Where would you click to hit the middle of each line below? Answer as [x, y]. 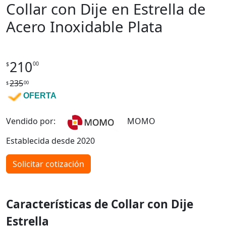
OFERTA [40, 96]
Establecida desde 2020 [50, 141]
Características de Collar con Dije [100, 204]
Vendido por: [35, 121]
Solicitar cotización [48, 164]
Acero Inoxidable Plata [84, 27]
